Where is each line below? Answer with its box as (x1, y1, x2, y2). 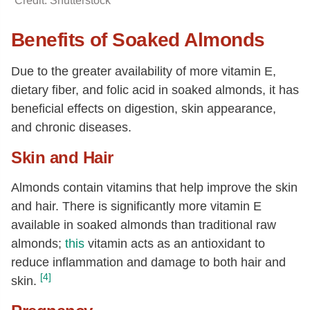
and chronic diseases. (11, 120, 131, 134)
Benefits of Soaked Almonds (11, 28, 265, 51)
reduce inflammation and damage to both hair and (11, 255, 286, 269)
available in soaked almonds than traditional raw (11, 217, 276, 232)
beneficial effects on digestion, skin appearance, (11, 101, 276, 116)
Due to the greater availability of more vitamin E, (11, 64, 276, 78)
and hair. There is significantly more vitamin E (11, 199, 262, 213)
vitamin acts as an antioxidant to (88, 236, 265, 250)
